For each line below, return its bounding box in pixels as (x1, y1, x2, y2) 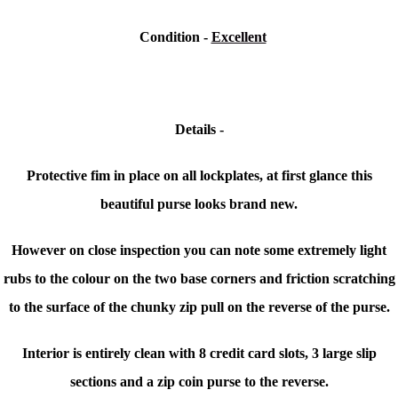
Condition (139, 29, 200, 45)
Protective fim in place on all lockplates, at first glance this (26, 168, 372, 184)
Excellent (211, 29, 267, 45)
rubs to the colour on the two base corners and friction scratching (3, 271, 395, 287)
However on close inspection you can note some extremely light (12, 243, 386, 259)
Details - (174, 122, 224, 138)
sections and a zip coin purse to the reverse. (69, 374, 329, 390)
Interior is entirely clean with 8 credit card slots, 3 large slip (21, 346, 377, 362)
